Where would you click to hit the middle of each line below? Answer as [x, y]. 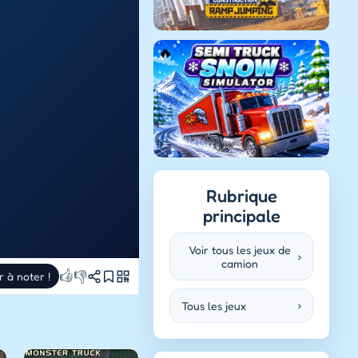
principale [241, 215]
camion [240, 263]
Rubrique [241, 195]
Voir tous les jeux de [240, 249]
